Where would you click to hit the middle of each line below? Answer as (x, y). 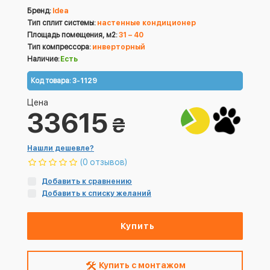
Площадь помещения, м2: (72, 35)
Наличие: (43, 59)
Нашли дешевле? (61, 148)
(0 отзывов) (104, 162)
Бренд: (39, 11)
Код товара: (51, 81)
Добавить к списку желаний (96, 193)
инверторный (119, 47)
